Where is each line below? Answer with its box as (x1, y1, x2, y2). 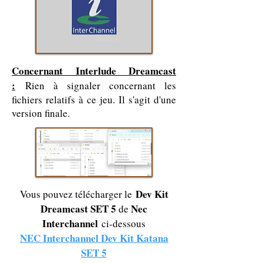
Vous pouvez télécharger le (19, 187, 136, 201)
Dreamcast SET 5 (41, 201, 116, 216)
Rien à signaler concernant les (15, 79, 176, 92)
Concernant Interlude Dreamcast (12, 63, 176, 78)
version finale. (12, 106, 70, 120)
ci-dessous (98, 217, 146, 230)
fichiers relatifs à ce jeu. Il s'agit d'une (12, 93, 176, 106)
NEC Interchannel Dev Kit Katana (19, 231, 168, 245)
